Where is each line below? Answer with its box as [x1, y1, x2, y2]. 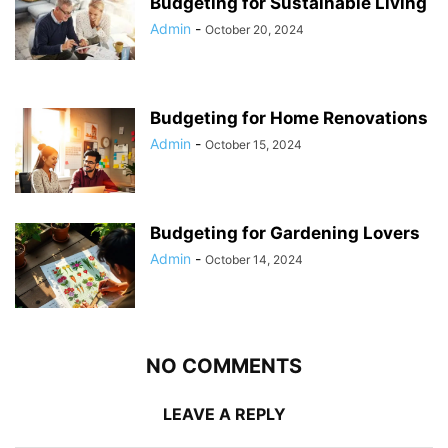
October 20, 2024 [205, 22, 304, 38]
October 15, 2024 [205, 137, 302, 153]
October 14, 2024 [205, 252, 303, 268]
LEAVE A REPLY [162, 404, 286, 425]
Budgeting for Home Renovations [150, 108, 428, 129]
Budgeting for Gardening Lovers [150, 223, 420, 244]
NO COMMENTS [146, 354, 302, 379]
